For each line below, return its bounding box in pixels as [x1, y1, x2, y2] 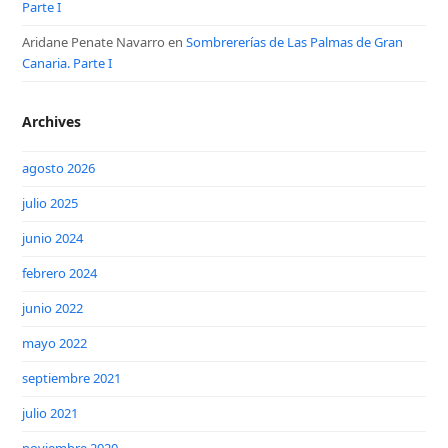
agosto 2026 [22, 159, 96, 178]
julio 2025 [22, 194, 79, 213]
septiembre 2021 [22, 369, 122, 388]
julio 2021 [22, 404, 79, 423]
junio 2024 [22, 229, 84, 248]
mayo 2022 [22, 334, 88, 353]
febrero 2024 [22, 264, 98, 283]
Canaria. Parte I [22, 54, 113, 73]
